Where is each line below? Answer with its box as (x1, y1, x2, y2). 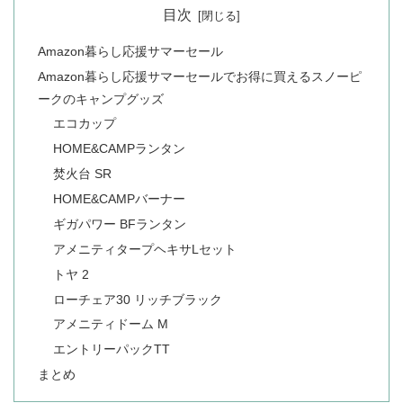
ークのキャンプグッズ (37, 91, 164, 106)
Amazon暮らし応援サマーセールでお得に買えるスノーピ (37, 68, 362, 84)
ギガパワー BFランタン (53, 216, 187, 231)
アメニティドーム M (53, 317, 169, 332)
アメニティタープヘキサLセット (53, 241, 237, 256)
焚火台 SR (53, 166, 112, 182)
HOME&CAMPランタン (53, 141, 186, 157)
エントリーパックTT (53, 342, 171, 357)
